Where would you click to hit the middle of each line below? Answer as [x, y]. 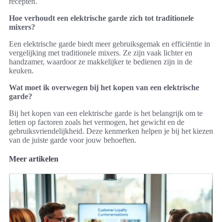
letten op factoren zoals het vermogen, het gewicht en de [97, 122]
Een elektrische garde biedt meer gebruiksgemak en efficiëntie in [110, 44]
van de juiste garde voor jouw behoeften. [73, 140]
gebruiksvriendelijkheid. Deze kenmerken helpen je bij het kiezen [111, 131]
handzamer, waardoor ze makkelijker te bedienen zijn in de [101, 62]
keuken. [21, 71]
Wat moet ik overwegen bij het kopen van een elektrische [104, 88]
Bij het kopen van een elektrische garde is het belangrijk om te [106, 113]
